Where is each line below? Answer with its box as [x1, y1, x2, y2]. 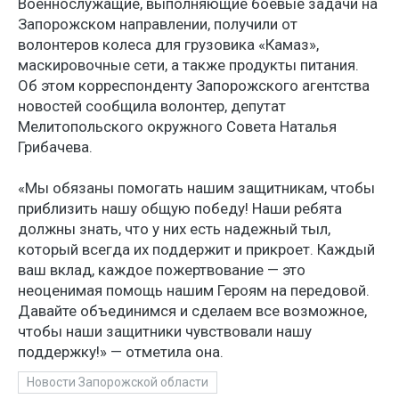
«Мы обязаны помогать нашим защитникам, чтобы [18, 179, 375, 197]
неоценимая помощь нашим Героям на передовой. [18, 281, 370, 299]
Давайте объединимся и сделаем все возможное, [18, 302, 367, 320]
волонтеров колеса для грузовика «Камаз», [18, 36, 319, 53]
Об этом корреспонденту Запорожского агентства [18, 77, 370, 94]
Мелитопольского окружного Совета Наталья [18, 118, 337, 135]
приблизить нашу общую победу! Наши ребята [18, 199, 342, 217]
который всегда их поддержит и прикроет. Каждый [18, 240, 375, 258]
